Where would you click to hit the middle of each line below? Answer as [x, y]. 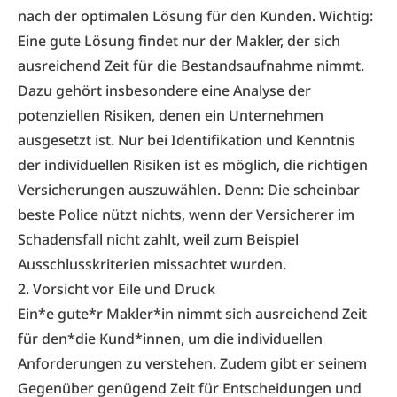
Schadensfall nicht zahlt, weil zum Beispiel [158, 239]
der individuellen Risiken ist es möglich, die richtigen [193, 165]
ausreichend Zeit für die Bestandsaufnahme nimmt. [191, 66]
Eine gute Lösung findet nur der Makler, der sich [179, 41]
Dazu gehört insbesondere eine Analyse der [164, 90]
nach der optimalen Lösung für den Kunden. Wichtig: [195, 16]
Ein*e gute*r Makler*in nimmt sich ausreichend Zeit [192, 314]
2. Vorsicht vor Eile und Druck [117, 289]
